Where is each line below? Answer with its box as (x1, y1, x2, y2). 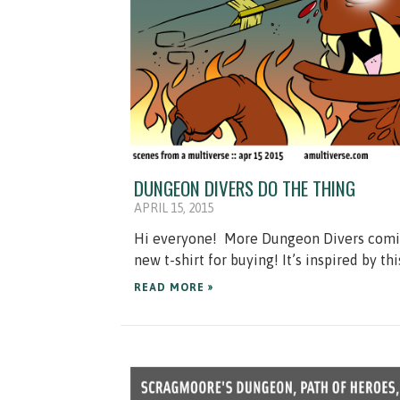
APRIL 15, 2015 (134, 200, 213, 215)
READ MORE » (134, 280, 213, 294)
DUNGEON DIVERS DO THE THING (134, 173, 355, 202)
